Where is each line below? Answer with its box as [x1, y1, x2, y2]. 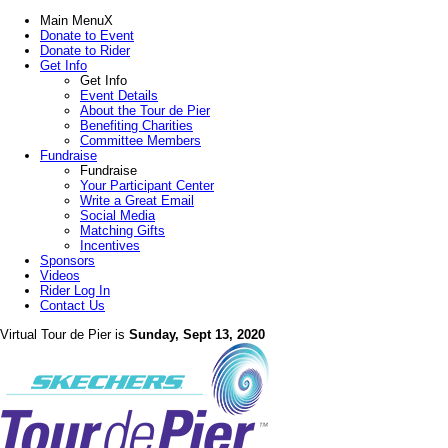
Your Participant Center [80, 178, 214, 194]
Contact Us [40, 298, 105, 314]
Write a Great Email [80, 193, 194, 209]
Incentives [80, 238, 140, 254]
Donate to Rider [40, 43, 130, 59]
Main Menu [40, 13, 104, 29]
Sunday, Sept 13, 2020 [129, 326, 265, 342]
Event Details [80, 88, 158, 104]
